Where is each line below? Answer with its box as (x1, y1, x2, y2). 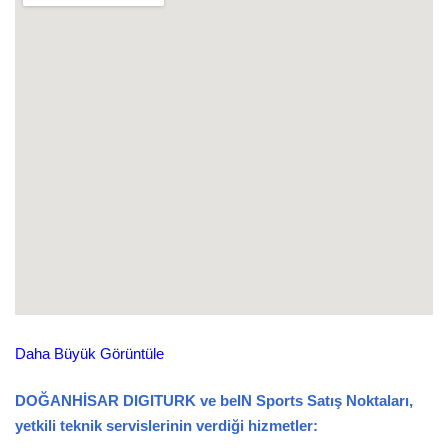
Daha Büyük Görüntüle (15, 344, 164, 362)
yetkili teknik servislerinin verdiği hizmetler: (15, 416, 318, 434)
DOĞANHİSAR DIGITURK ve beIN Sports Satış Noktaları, (15, 391, 413, 409)
